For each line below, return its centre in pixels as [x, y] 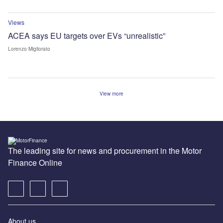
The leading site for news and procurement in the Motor [105, 150]
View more [111, 93]
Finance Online [35, 162]
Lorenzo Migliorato [29, 49]
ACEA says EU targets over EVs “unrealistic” [87, 35]
